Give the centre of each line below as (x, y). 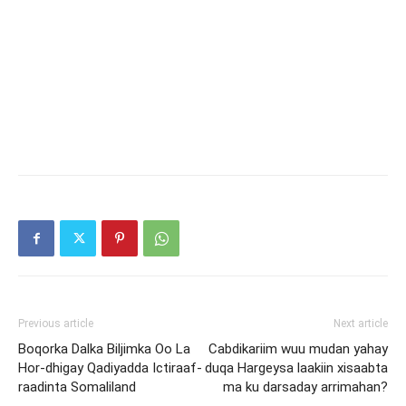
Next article (361, 324)
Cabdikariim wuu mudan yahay (298, 349)
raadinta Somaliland (77, 387)
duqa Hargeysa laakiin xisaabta (296, 368)
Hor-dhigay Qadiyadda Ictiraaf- (110, 368)
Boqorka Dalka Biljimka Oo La (104, 349)
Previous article (56, 324)
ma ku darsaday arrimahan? (305, 387)
